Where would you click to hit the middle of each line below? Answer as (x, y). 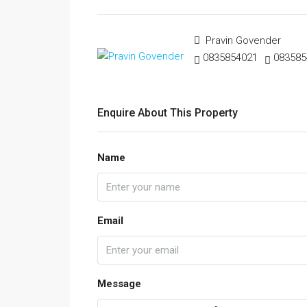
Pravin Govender (242, 40)
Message (119, 284)
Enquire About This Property (168, 113)
